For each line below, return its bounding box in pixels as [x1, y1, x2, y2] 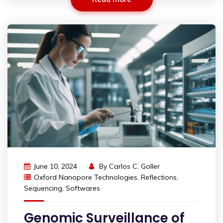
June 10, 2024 [33, 162, 77, 171]
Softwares [66, 184, 100, 193]
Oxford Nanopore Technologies [34, 173, 137, 182]
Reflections [141, 173, 177, 182]
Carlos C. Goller [109, 162, 160, 171]
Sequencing [24, 184, 62, 193]
